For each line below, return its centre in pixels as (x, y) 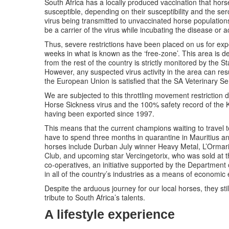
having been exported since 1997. (99, 113)
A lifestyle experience (110, 214)
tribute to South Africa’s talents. (95, 197)
